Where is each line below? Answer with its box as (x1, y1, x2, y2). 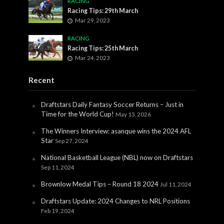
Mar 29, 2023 (75, 16, 110, 23)
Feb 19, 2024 (40, 207, 74, 214)
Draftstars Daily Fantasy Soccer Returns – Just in (40, 100, 183, 108)
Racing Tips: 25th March (67, 44, 138, 52)
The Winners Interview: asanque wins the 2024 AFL (40, 126, 191, 135)
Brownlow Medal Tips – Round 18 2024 (40, 179, 158, 188)
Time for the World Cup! (40, 109, 114, 118)
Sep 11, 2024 (40, 163, 74, 170)
